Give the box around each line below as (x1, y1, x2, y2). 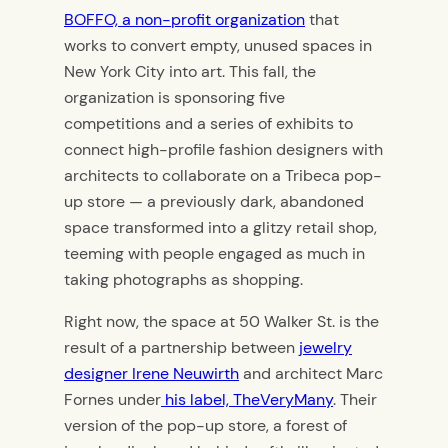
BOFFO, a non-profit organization (64, 8, 305, 30)
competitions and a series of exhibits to (64, 112, 353, 134)
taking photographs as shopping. (64, 268, 303, 290)
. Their (333, 389, 377, 411)
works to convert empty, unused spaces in (64, 34, 372, 56)
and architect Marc (239, 363, 383, 385)
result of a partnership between (64, 337, 299, 359)
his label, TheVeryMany (161, 389, 333, 411)
